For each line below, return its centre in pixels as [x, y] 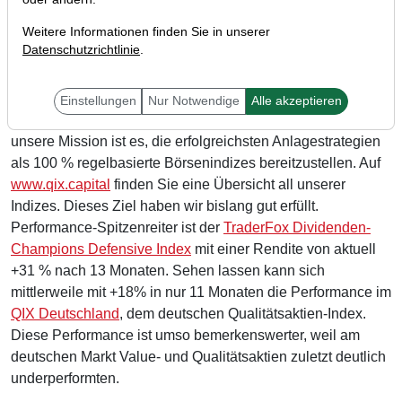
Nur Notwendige [194, 101]
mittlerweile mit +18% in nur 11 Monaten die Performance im [201, 292]
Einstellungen [98, 101]
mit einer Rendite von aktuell [284, 249]
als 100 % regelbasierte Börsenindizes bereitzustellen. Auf [196, 162]
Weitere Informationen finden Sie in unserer [146, 32]
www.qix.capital [61, 184]
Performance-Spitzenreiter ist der [117, 227]
